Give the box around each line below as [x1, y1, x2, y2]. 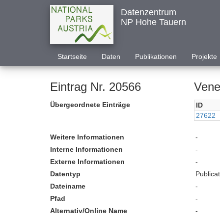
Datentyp [50, 170, 81, 178]
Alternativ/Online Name [50, 207, 127, 215]
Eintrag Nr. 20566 [50, 80, 141, 93]
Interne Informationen [50, 145, 123, 153]
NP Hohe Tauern [120, 17, 186, 27]
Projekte [192, 53, 217, 60]
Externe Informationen [50, 158, 125, 165]
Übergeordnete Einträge [50, 101, 130, 109]
